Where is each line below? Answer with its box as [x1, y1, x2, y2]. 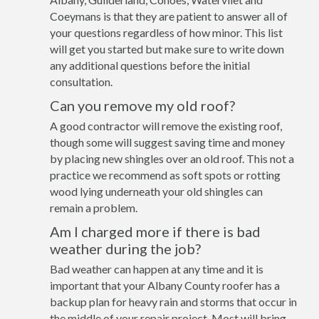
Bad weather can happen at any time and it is [50, 262, 263, 276]
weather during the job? [50, 240, 201, 257]
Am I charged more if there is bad [50, 223, 261, 240]
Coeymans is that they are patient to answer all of [50, 9, 288, 23]
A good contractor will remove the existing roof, [50, 119, 282, 132]
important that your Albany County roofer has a [50, 278, 280, 292]
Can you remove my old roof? [50, 97, 235, 114]
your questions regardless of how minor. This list [50, 26, 283, 39]
